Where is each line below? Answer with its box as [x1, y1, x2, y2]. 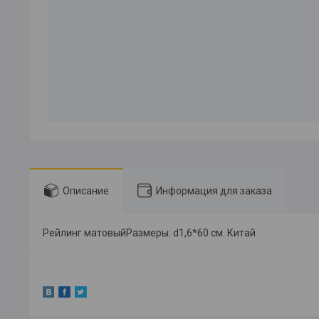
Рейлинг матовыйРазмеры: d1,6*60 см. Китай [43, 227, 256, 239]
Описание [63, 184, 109, 197]
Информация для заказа [156, 184, 272, 197]
